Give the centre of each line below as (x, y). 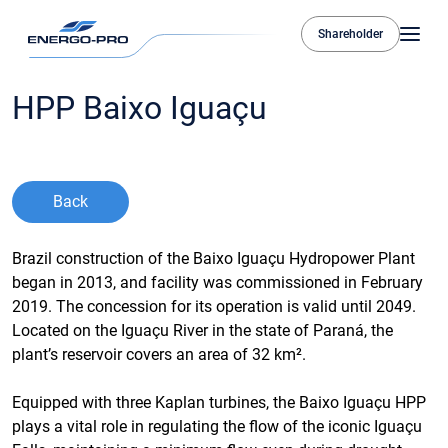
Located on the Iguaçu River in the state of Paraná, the (202, 330)
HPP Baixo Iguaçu (139, 108)
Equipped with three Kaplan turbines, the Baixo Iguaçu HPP (219, 402)
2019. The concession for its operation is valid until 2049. (214, 306)
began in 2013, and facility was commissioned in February (217, 282)
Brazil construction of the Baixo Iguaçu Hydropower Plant (213, 258)
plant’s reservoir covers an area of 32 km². (161, 354)
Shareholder (350, 34)
